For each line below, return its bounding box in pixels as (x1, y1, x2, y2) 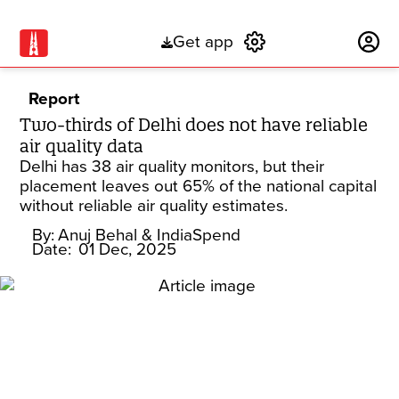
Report (28, 89, 80, 109)
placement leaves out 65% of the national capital (20, 176, 378, 196)
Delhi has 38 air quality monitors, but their (20, 157, 325, 176)
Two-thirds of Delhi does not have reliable (20, 114, 369, 135)
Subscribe (275, 32, 349, 53)
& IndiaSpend (142, 225, 241, 245)
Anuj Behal (58, 225, 138, 245)
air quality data (20, 135, 144, 157)
